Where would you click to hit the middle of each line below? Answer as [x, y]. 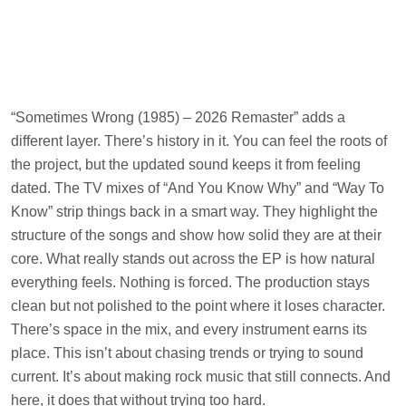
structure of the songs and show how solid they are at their [196, 235]
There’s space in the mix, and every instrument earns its [189, 329]
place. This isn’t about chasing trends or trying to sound [187, 353]
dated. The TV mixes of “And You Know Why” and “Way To [198, 188]
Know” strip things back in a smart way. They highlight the [194, 211]
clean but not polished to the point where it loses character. [198, 305]
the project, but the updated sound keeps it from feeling [186, 164]
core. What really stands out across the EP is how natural [193, 258]
